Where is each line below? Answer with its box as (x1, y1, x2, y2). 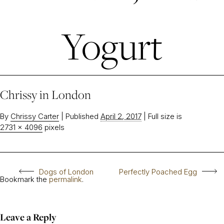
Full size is (146, 111, 182, 121)
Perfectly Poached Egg (119, 167, 197, 176)
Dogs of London (38, 167, 93, 176)
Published (65, 111, 98, 121)
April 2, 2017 (100, 111, 141, 121)
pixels (42, 122, 64, 132)
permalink (49, 174, 82, 184)
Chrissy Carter (10, 111, 59, 121)
